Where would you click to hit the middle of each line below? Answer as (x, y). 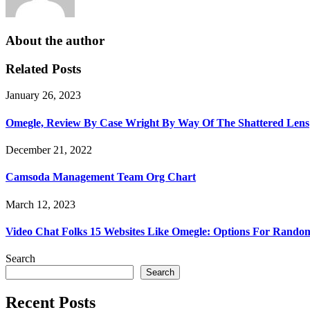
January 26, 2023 (43, 95)
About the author (55, 41)
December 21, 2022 (49, 150)
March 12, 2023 (40, 204)
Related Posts (43, 69)
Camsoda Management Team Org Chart (101, 177)
